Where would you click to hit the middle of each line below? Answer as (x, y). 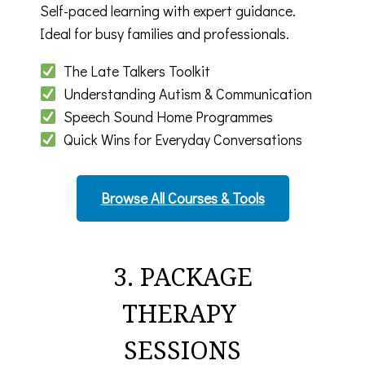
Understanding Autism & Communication (184, 93)
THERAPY (182, 313)
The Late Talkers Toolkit (133, 70)
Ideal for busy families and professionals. (165, 33)
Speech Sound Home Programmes (165, 116)
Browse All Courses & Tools (182, 198)
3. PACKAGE (182, 276)
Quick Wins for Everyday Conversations (179, 139)
